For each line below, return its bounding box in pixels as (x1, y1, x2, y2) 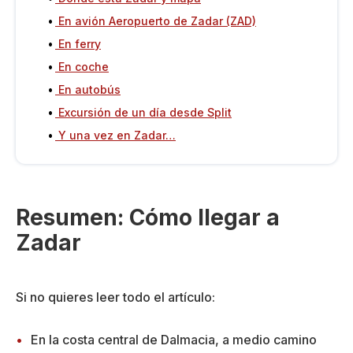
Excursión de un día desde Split (58, 106, 232, 120)
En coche (58, 60, 109, 74)
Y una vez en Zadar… (58, 128, 176, 143)
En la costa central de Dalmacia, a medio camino (31, 332, 317, 348)
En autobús (58, 83, 121, 97)
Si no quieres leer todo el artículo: (16, 289, 215, 306)
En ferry (58, 37, 101, 51)
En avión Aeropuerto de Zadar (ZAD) (58, 14, 256, 28)
